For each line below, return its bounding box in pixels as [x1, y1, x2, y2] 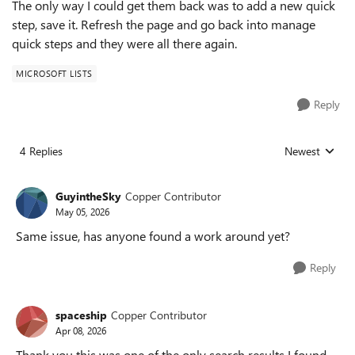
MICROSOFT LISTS [16, 67, 93, 79]
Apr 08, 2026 [55, 323, 106, 337]
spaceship [55, 307, 107, 323]
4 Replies [20, 143, 63, 158]
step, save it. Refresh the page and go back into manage [12, 16, 315, 32]
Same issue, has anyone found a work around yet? [16, 227, 290, 244]
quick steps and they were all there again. [12, 35, 237, 52]
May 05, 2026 [55, 204, 109, 218]
